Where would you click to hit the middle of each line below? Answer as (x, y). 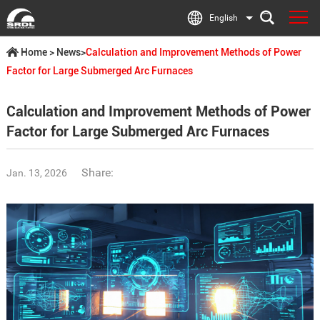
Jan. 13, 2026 (36, 173)
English (224, 18)
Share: (97, 172)
